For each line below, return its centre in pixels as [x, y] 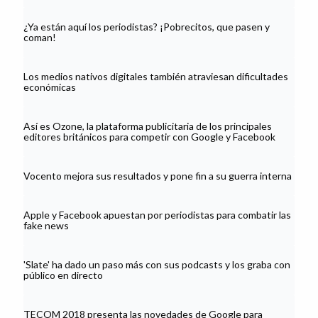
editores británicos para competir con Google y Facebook [149, 137]
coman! [40, 38]
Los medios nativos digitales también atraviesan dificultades [156, 77]
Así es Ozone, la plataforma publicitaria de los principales [148, 126]
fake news [46, 226]
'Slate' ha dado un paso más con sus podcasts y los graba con [157, 265]
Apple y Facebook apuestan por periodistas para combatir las [157, 215]
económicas [50, 87]
